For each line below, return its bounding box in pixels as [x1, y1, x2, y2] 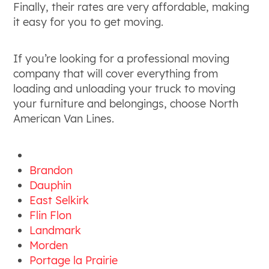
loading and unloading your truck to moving [13, 82, 236, 95]
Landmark [29, 223, 82, 237]
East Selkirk [29, 193, 89, 207]
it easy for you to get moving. [13, 15, 164, 29]
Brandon [29, 163, 73, 177]
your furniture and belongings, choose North [13, 97, 239, 110]
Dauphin [29, 178, 72, 192]
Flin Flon [29, 208, 72, 222]
